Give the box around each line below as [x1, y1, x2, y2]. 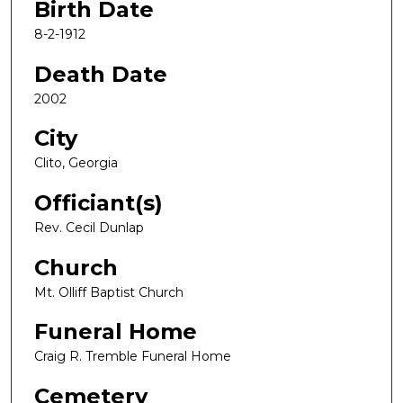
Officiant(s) [34, 190, 163, 217]
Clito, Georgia [34, 155, 118, 172]
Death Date [34, 60, 167, 87]
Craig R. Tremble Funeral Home [34, 348, 231, 365]
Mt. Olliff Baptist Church [34, 283, 184, 300]
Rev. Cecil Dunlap [34, 219, 144, 237]
